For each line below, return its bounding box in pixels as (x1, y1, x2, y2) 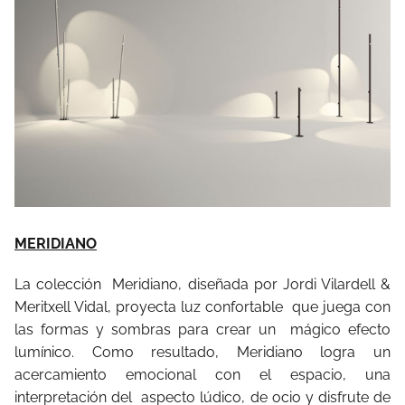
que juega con (292, 297, 391, 316)
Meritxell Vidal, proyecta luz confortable (14, 297, 287, 316)
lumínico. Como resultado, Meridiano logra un (14, 343, 391, 361)
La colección (14, 275, 108, 293)
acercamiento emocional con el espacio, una (14, 365, 391, 383)
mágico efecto (290, 320, 391, 338)
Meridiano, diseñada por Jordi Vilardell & (112, 275, 391, 293)
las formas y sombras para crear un (14, 320, 283, 338)
